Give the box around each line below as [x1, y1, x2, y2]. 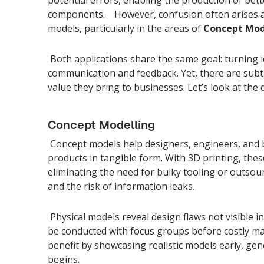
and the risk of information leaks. [47, 179, 194, 193]
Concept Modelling [47, 117, 155, 133]
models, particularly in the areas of [47, 21, 203, 35]
